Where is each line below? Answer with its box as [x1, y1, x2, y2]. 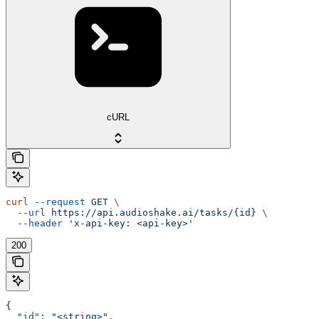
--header [6, 218, 63, 229]
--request [28, 197, 85, 208]
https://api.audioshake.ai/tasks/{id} [46, 207, 256, 219]
